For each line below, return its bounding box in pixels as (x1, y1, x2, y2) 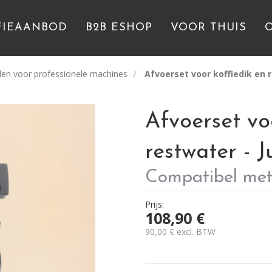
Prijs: (145, 199, 164, 210)
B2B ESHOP (86, 22, 152, 33)
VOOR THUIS (171, 22, 246, 33)
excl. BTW (174, 226, 216, 237)
